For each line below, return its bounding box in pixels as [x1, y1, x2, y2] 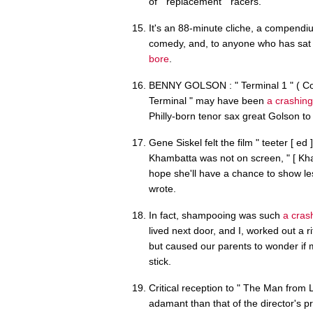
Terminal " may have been [149, 94, 267, 106]
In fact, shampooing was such [149, 209, 283, 221]
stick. [149, 255, 171, 267]
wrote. [149, 182, 176, 194]
